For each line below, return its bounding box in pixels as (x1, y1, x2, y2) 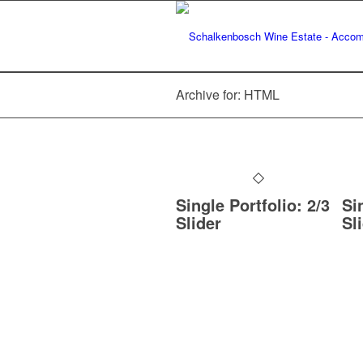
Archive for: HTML (176, 85, 280, 104)
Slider (176, 211, 221, 234)
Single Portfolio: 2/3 (176, 193, 330, 216)
